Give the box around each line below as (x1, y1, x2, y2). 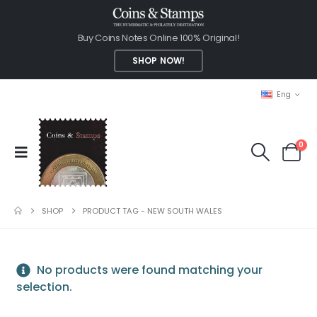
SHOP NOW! (132, 54, 185, 67)
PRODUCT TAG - (83, 204, 148, 217)
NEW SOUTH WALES (147, 204, 223, 217)
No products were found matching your (34, 261, 263, 278)
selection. (16, 278, 72, 295)
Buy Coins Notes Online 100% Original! (77, 30, 240, 45)
